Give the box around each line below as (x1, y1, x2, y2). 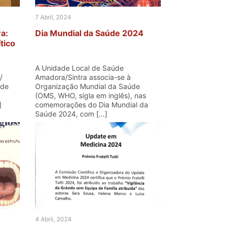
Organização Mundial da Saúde (35, 82, 140, 91)
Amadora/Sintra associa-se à (35, 73, 131, 81)
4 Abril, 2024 (35, 215, 72, 223)
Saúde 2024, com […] (35, 109, 107, 118)
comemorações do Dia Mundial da (35, 100, 148, 109)
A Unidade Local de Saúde (35, 64, 124, 72)
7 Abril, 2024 (35, 13, 71, 21)
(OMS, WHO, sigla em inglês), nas (35, 91, 146, 100)
